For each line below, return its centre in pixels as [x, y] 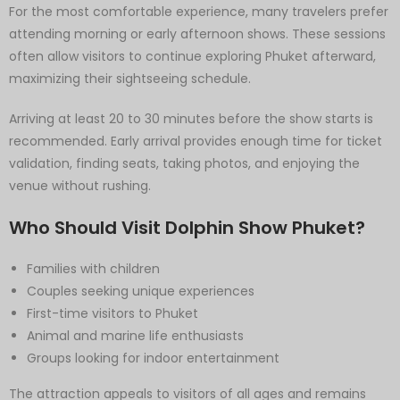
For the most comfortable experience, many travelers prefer [199, 11]
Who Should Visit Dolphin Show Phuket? [187, 227]
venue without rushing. [80, 185]
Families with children [93, 268]
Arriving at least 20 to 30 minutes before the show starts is [191, 118]
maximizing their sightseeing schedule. [130, 78]
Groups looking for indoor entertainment [153, 358]
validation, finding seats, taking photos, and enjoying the [184, 163]
